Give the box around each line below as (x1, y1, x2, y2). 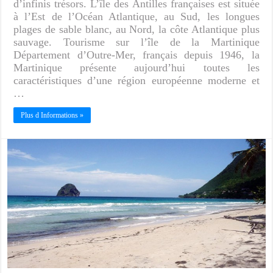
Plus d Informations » (21, 110, 84, 119)
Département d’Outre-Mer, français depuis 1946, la (13, 48, 260, 61)
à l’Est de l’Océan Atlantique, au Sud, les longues (13, 10, 260, 23)
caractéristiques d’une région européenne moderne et (13, 74, 260, 87)
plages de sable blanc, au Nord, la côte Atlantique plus (13, 23, 260, 35)
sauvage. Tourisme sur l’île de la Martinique (13, 35, 260, 48)
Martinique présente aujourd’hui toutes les (13, 61, 260, 74)
